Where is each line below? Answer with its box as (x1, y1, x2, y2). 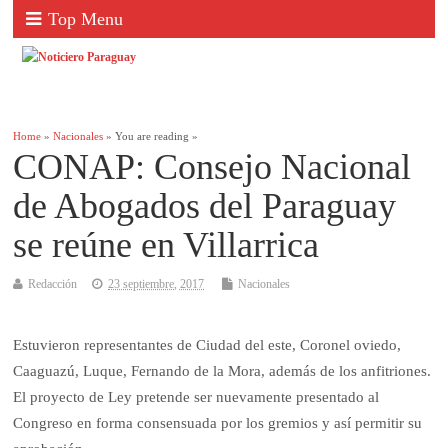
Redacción (28, 277, 78, 292)
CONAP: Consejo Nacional (13, 147, 412, 188)
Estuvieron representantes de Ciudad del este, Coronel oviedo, (13, 337, 402, 354)
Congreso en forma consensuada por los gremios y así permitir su (13, 415, 423, 432)
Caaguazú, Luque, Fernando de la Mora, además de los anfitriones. (13, 363, 432, 380)
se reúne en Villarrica (13, 225, 320, 266)
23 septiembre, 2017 (108, 277, 205, 292)
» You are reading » (103, 131, 199, 143)
